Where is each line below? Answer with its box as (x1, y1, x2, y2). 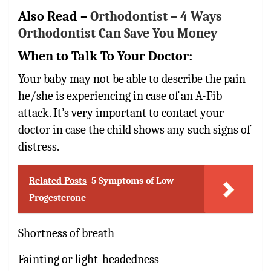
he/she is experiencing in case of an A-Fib (18, 88, 222, 103)
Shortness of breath (18, 226, 114, 240)
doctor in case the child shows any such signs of (18, 122, 250, 137)
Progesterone (29, 192, 86, 203)
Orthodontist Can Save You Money (18, 25, 217, 41)
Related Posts (29, 175, 87, 186)
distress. (18, 139, 59, 154)
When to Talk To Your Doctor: (18, 48, 192, 64)
